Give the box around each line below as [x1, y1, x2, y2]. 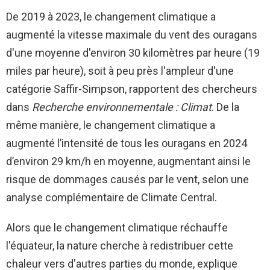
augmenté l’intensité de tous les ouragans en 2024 [6, 136, 247, 149]
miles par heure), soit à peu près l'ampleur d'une [6, 64, 234, 77]
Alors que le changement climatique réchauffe [6, 221, 228, 234]
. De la [212, 100, 239, 113]
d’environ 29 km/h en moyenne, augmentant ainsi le [6, 154, 251, 168]
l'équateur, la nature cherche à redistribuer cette [6, 239, 233, 252]
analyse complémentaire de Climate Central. [6, 190, 217, 204]
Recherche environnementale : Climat [32, 100, 212, 113]
